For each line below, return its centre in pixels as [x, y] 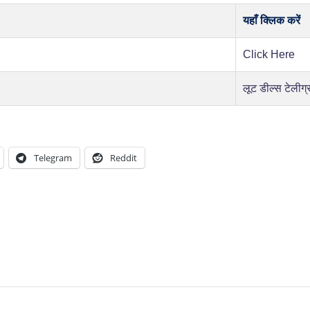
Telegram [53, 157]
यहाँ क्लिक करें [272, 20]
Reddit [124, 157]
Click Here [269, 54]
